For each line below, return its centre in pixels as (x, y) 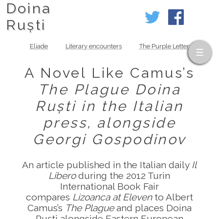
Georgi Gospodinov (109, 140)
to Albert (172, 197)
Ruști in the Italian (109, 106)
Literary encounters (94, 46)
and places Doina (153, 208)
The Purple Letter (164, 46)
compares (49, 197)
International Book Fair (109, 186)
